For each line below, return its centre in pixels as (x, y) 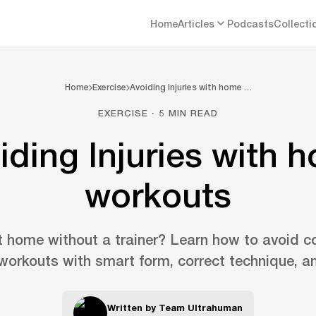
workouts (158, 194)
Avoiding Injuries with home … (190, 87)
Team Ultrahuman (201, 308)
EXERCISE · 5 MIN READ (158, 113)
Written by (133, 308)
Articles (196, 23)
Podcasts (250, 23)
